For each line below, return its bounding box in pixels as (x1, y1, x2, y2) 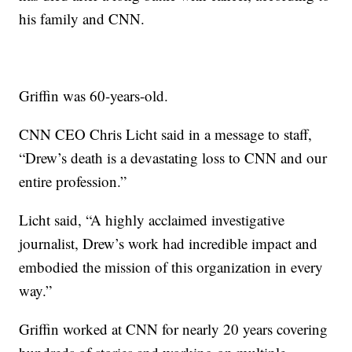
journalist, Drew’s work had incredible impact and (19, 233, 318, 254)
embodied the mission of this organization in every (19, 257, 324, 277)
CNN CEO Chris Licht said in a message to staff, (19, 124, 313, 145)
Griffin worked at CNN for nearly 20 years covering (19, 319, 328, 339)
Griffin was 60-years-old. (19, 86, 169, 106)
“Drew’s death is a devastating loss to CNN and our (19, 148, 328, 168)
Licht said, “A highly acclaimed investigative (19, 210, 285, 230)
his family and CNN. (19, 9, 145, 29)
